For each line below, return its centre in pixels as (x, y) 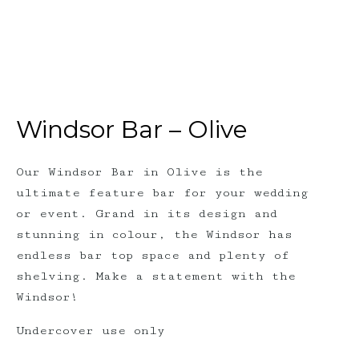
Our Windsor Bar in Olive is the (139, 171)
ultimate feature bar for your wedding (162, 192)
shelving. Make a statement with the (156, 276)
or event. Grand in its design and (147, 213)
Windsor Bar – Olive (132, 129)
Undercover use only (91, 330)
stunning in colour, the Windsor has (154, 234)
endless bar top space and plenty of (153, 255)
